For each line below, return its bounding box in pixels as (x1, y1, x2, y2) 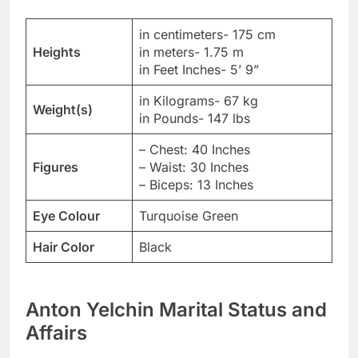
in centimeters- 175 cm (139, 26, 276, 42)
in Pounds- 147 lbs (139, 109, 250, 126)
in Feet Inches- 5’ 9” (139, 61, 259, 78)
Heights (33, 43, 81, 60)
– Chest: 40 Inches (139, 141, 250, 157)
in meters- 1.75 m (139, 43, 244, 60)
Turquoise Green (139, 207, 238, 224)
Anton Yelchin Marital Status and (26, 297, 327, 321)
